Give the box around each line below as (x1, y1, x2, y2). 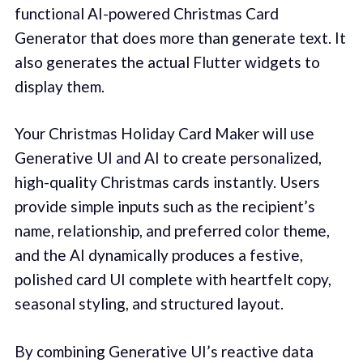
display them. (14, 76, 105, 96)
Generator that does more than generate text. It (14, 28, 346, 47)
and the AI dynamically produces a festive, (14, 246, 303, 265)
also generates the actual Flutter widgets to (14, 52, 320, 71)
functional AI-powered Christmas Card (14, 3, 279, 23)
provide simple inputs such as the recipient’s (14, 197, 315, 216)
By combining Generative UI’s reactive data (14, 341, 314, 361)
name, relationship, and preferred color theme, (14, 221, 330, 241)
